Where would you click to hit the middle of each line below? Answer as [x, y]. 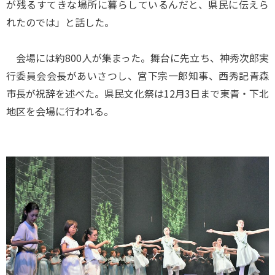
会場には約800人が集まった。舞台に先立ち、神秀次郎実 [137, 58]
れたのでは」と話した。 [60, 22]
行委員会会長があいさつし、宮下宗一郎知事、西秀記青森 [137, 76]
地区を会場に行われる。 [60, 111]
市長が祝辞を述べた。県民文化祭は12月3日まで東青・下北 [137, 93]
